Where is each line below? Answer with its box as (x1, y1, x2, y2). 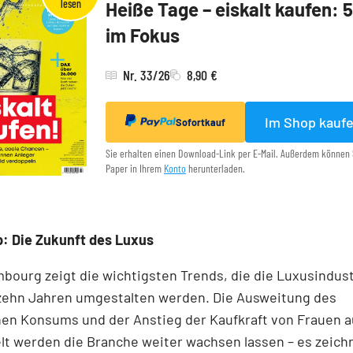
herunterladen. (186, 162, 245, 176)
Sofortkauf (176, 116, 225, 129)
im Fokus (106, 24, 180, 47)
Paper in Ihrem (106, 162, 164, 176)
